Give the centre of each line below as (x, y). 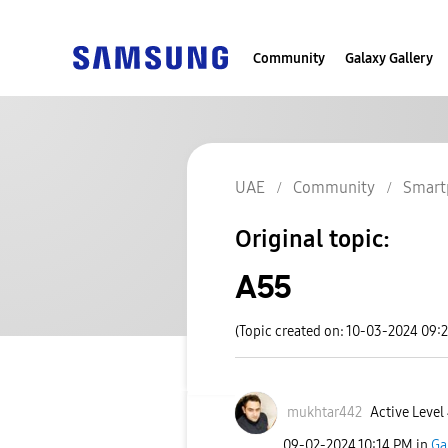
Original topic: (312, 239)
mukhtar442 (324, 413)
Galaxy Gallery (389, 58)
